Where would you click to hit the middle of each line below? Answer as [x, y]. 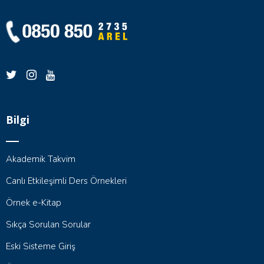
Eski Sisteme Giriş [41, 246]
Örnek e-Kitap [34, 203]
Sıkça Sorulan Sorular [48, 225]
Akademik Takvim [41, 159]
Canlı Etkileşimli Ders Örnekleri [66, 181]
